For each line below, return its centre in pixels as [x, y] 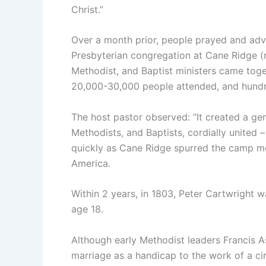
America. [91, 163]
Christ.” [87, 9]
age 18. [87, 209]
